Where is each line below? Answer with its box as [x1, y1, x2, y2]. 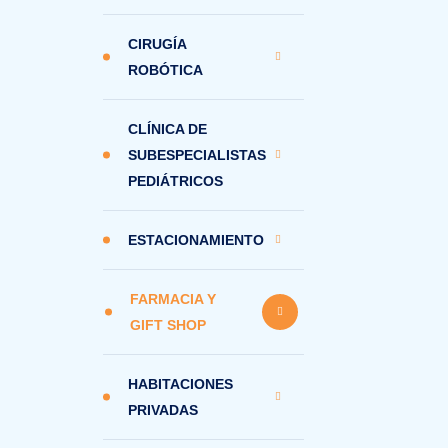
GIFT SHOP [130, 317, 207, 333]
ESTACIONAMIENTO [128, 232, 264, 248]
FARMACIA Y [130, 291, 217, 307]
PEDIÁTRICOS [128, 173, 223, 189]
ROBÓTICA [128, 62, 203, 78]
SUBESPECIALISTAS [128, 147, 266, 163]
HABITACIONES [128, 376, 233, 392]
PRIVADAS [128, 402, 198, 418]
